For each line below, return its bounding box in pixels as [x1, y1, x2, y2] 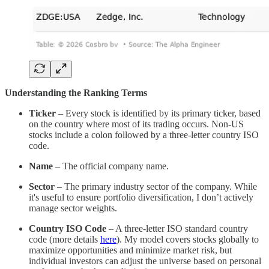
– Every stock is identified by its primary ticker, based [56, 108, 261, 119]
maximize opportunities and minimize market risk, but [29, 245, 232, 256]
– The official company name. [53, 161, 169, 172]
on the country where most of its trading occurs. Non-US [29, 119, 244, 130]
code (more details [29, 234, 100, 245]
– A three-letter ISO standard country [106, 223, 248, 234]
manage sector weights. [29, 203, 117, 214]
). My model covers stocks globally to [116, 234, 259, 245]
